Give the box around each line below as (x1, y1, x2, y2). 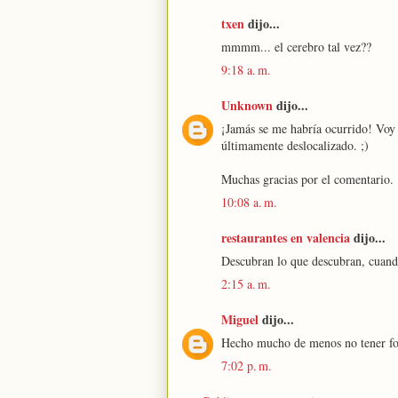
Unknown (221, 96, 273, 115)
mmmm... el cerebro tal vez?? (221, 38, 371, 55)
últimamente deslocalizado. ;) (221, 137, 369, 154)
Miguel (221, 310, 259, 329)
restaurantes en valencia (221, 228, 350, 247)
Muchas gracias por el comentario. (221, 171, 394, 187)
